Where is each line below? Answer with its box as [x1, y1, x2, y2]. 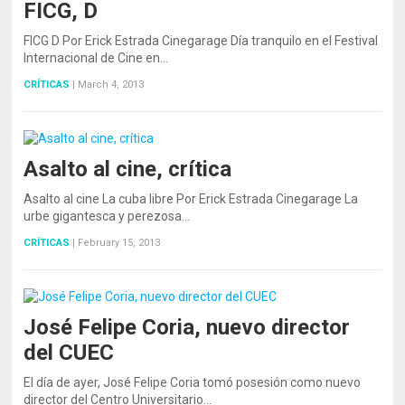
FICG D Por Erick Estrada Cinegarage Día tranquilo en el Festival [24, 33, 379, 48]
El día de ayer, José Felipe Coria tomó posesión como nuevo [24, 374, 362, 390]
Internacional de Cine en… [24, 50, 169, 65]
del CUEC [24, 339, 115, 365]
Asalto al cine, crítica [24, 155, 232, 182]
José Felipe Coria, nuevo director [24, 314, 351, 340]
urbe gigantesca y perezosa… [24, 208, 191, 223]
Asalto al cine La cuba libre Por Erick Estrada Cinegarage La [24, 191, 359, 206]
